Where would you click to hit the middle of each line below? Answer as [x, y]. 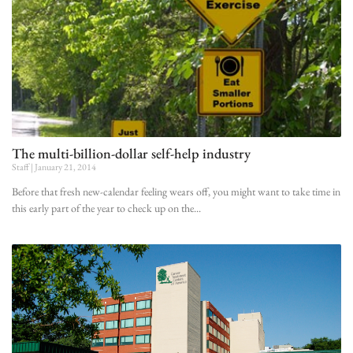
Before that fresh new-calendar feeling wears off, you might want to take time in [176, 191]
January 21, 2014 [65, 167]
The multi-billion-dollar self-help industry [131, 153]
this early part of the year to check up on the [103, 208]
